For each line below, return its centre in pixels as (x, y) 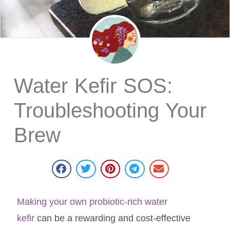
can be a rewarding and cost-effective (112, 218)
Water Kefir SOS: (93, 86)
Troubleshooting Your (110, 111)
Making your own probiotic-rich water (92, 202)
